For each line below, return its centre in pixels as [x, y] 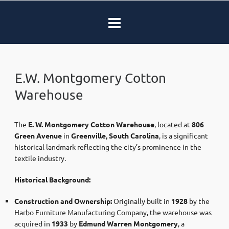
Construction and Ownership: [63, 201]
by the [199, 201]
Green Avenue [38, 135]
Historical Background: [52, 179]
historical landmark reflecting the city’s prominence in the [108, 146]
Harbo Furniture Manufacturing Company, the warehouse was [113, 212]
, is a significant [184, 135]
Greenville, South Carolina [115, 135]
